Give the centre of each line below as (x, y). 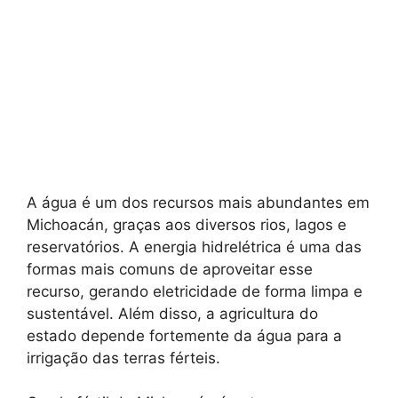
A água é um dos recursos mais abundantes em (198, 202)
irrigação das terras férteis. (123, 358)
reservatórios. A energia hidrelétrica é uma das (194, 247)
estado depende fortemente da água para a (184, 335)
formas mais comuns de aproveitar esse (170, 269)
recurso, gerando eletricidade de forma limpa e (195, 291)
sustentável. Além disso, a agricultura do (172, 313)
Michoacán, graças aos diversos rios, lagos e (187, 224)
